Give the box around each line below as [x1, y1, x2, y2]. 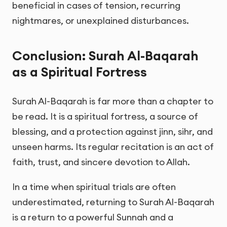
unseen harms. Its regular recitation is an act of [12, 141, 214, 153]
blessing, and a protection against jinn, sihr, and [12, 126, 213, 138]
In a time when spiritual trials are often [12, 181, 176, 193]
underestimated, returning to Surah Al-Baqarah [12, 196, 214, 208]
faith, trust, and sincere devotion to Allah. [12, 156, 190, 168]
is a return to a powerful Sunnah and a [12, 211, 173, 223]
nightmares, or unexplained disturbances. [12, 14, 189, 26]
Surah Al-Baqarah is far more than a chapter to [12, 95, 213, 107]
